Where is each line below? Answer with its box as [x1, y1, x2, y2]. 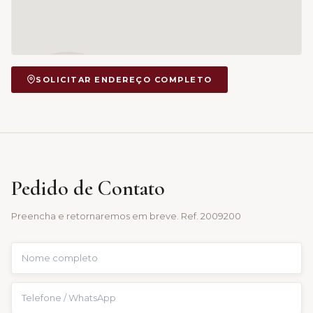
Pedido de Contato [11, 175, 165, 201]
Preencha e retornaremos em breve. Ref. [11, 210, 201, 221]
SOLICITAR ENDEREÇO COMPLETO [36, 74, 212, 85]
